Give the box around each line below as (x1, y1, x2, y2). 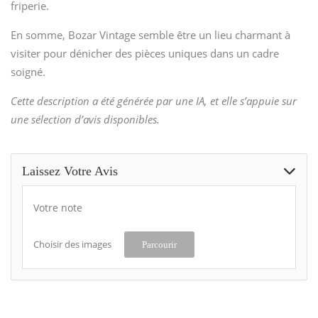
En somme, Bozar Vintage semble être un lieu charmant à (11, 27, 290, 42)
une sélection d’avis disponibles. (11, 111, 160, 126)
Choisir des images (33, 237, 111, 251)
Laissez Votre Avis (22, 163, 118, 178)
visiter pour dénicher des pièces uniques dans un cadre (11, 45, 279, 60)
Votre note (33, 200, 82, 214)
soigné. (11, 64, 45, 79)
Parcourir (142, 238, 177, 250)
